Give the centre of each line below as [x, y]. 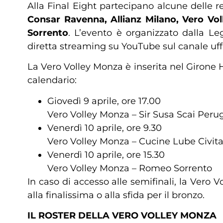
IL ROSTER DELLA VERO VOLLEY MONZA [122, 215]
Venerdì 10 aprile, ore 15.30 [106, 155]
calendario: [52, 80]
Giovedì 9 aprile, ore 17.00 [104, 101]
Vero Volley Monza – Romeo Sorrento [130, 168]
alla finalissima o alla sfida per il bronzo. [116, 195]
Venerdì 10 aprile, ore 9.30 [105, 128]
